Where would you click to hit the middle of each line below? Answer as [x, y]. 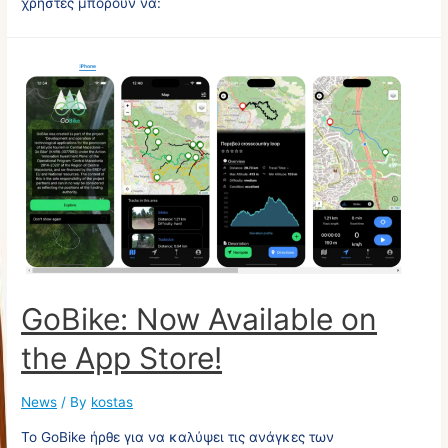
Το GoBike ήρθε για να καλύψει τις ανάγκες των [178, 437]
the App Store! [122, 357]
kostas [112, 401]
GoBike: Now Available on [199, 318]
